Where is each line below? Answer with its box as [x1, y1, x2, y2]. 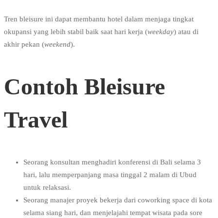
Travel [4, 107, 68, 133]
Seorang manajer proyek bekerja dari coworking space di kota [23, 196, 212, 204]
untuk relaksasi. [23, 183, 71, 192]
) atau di [174, 28, 199, 36]
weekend [44, 40, 71, 49]
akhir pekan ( [4, 40, 44, 49]
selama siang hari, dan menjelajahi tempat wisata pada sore [23, 209, 202, 217]
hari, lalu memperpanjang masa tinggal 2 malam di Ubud [23, 171, 197, 179]
